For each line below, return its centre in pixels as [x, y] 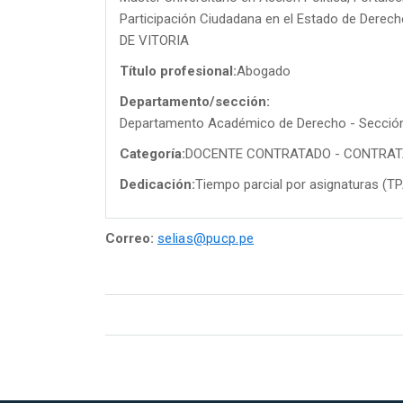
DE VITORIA [154, 40]
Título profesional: [178, 71]
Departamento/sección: [195, 101]
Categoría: [152, 153]
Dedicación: [157, 184]
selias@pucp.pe [206, 238]
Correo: [130, 238]
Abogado [264, 71]
